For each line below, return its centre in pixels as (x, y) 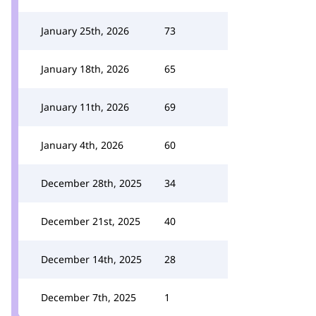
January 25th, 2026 (85, 31)
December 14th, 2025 (91, 259)
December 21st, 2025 (91, 221)
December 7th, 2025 (89, 297)
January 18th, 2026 (85, 69)
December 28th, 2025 (91, 183)
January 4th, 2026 (82, 145)
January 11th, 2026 (85, 107)
